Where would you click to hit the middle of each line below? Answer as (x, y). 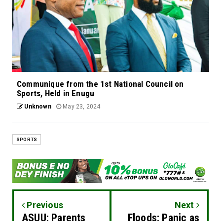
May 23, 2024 (81, 107)
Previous (44, 205)
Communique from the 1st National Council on (100, 84)
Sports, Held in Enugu (56, 93)
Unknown (37, 107)
